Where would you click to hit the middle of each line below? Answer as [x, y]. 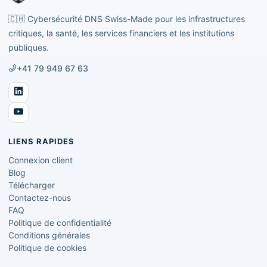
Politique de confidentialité [60, 222]
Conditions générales [49, 235]
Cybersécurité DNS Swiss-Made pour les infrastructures [136, 18]
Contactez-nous [40, 197]
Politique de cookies [47, 247]
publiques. [29, 47]
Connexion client [41, 160]
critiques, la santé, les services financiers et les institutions [121, 33]
